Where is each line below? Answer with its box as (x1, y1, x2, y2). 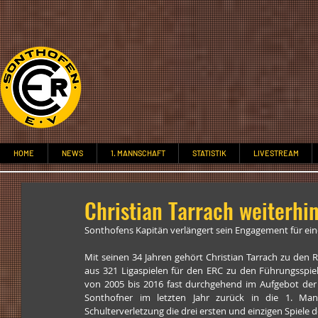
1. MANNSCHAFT (110, 148, 165, 158)
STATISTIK (192, 148, 226, 158)
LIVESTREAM (253, 148, 299, 158)
